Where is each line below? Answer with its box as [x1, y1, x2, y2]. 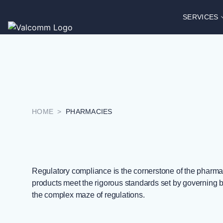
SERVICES [183, 13, 219, 21]
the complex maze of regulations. [32, 191, 145, 199]
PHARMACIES [65, 108, 112, 115]
